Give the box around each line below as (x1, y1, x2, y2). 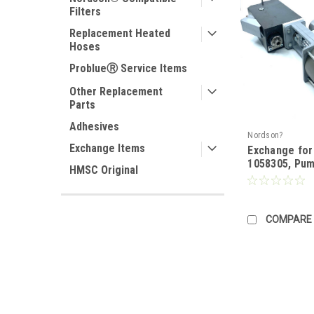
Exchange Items (69, 142, 145, 155)
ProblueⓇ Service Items (69, 62, 187, 75)
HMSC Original (69, 163, 138, 177)
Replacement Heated (69, 27, 170, 40)
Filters (69, 5, 101, 18)
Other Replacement (69, 85, 163, 98)
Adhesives (69, 120, 119, 133)
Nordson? (247, 130, 283, 140)
